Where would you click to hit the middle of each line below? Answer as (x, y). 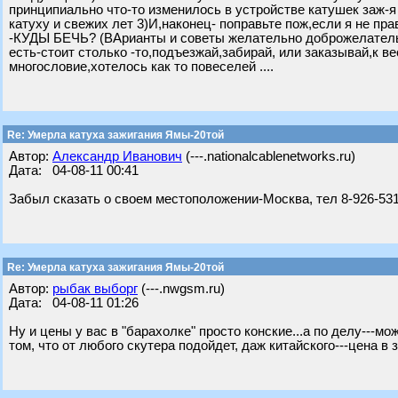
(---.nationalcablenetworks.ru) (269, 156)
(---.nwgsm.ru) (181, 289)
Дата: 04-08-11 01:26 (74, 303)
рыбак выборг (95, 289)
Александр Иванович (117, 156)
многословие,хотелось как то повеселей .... (141, 67)
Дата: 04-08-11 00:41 (74, 171)
